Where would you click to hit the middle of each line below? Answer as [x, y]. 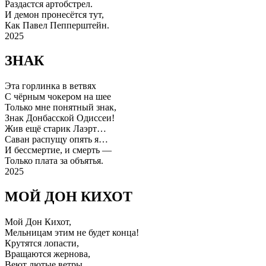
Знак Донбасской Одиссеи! [60, 118]
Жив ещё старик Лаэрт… [56, 129]
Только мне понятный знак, [61, 107]
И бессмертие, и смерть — [58, 150]
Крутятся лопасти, [42, 243]
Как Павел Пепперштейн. [57, 25]
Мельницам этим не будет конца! [72, 233]
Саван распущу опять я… [56, 140]
